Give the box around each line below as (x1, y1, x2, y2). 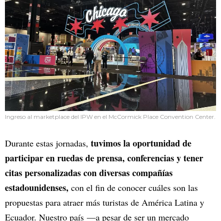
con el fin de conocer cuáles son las (69, 182, 198, 194)
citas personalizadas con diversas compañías (5, 166, 173, 180)
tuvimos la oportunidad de (91, 137, 191, 150)
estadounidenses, (5, 181, 69, 194)
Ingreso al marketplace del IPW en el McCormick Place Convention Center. (5, 113, 216, 121)
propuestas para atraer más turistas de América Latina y (5, 196, 204, 209)
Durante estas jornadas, (5, 137, 91, 149)
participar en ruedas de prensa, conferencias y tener (5, 151, 203, 165)
